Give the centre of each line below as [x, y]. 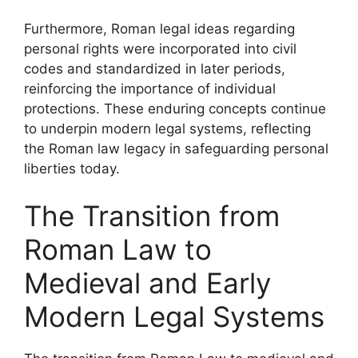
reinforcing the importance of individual [150, 88]
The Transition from [152, 216]
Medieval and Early [147, 283]
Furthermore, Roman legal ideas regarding [159, 28]
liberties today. [72, 168]
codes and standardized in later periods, [155, 68]
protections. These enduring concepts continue [175, 108]
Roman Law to [118, 249]
